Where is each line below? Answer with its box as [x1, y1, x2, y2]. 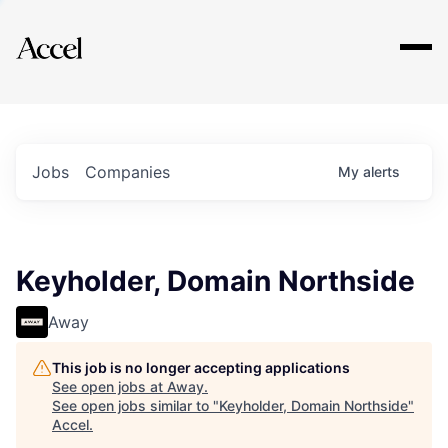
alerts [363, 163, 400, 180]
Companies [85, 162, 170, 182]
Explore [48, 23, 108, 47]
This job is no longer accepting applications [52, 359, 350, 376]
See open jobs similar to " [52, 397, 219, 414]
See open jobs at [52, 378, 167, 395]
